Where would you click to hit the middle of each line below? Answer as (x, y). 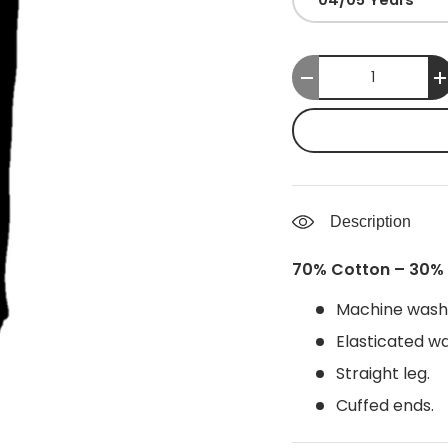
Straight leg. (383, 374)
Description (371, 222)
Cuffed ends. (385, 406)
